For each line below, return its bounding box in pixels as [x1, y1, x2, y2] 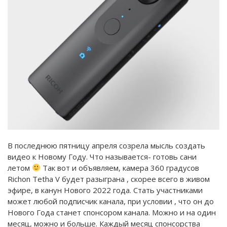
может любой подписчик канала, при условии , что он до [8, 196, 214, 206]
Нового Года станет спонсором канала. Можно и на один [8, 207, 216, 217]
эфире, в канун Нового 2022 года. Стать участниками [8, 184, 203, 195]
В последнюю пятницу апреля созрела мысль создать [8, 140, 205, 150]
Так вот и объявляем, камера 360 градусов [41, 162, 200, 173]
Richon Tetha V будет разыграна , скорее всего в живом [8, 173, 210, 184]
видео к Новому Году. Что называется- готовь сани [8, 151, 197, 162]
